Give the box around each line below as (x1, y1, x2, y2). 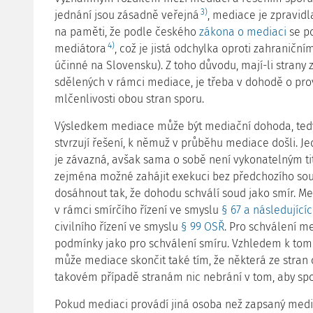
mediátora (54, 42, 106, 55)
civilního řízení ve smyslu (54, 220, 181, 233)
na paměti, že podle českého (54, 25, 199, 38)
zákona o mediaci (199, 25, 286, 38)
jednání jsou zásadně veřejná (54, 8, 199, 22)
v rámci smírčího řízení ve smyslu (54, 203, 221, 217)
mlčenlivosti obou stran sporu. (54, 92, 204, 105)
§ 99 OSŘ (181, 220, 224, 233)
